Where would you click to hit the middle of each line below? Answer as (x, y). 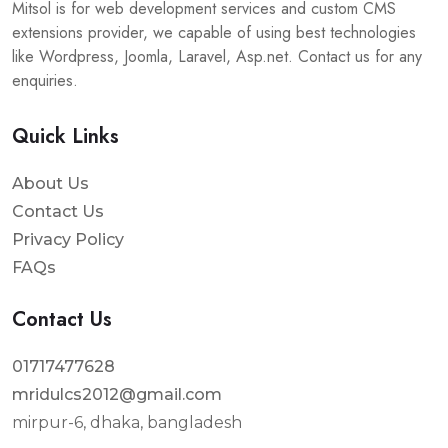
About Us (50, 183)
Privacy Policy (68, 239)
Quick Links (65, 136)
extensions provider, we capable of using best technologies (214, 32)
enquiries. (45, 80)
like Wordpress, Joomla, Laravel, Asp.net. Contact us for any (217, 56)
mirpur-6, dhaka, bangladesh (127, 422)
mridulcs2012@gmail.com (117, 394)
